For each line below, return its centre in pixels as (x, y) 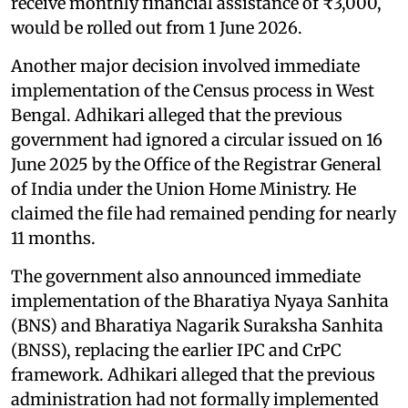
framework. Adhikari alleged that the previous (193, 374)
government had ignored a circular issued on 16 (197, 139)
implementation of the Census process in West (193, 90)
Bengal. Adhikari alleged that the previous (177, 115)
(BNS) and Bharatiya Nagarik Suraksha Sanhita (197, 325)
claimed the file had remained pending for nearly (204, 213)
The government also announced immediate (186, 276)
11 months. (53, 238)
